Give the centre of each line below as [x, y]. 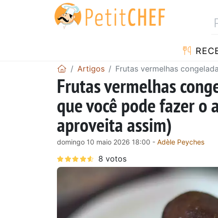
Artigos [91, 68]
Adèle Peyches [181, 142]
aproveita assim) [114, 124]
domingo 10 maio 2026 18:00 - [107, 142]
